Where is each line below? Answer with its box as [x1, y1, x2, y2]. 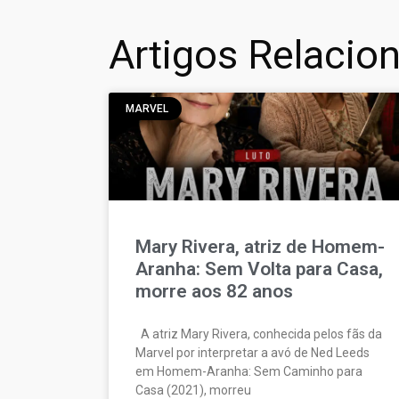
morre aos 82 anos [135, 280, 293, 302]
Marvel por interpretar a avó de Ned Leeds [135, 345, 370, 360]
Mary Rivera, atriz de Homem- [135, 235, 385, 257]
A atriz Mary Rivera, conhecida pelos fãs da [135, 326, 382, 341]
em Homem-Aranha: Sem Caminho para [135, 363, 362, 379]
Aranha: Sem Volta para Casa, [135, 257, 383, 280]
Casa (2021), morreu [135, 382, 251, 397]
